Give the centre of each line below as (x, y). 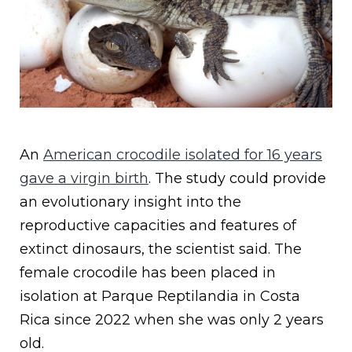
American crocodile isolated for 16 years (183, 155)
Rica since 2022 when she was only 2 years (172, 320)
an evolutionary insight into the (130, 202)
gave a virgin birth (84, 179)
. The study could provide (237, 179)
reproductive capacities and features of (158, 226)
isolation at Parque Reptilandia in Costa (160, 297)
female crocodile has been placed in (148, 273)
